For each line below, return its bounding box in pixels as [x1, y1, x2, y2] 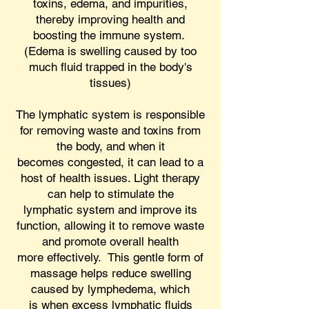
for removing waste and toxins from [20, 123, 201, 137]
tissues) [90, 76, 131, 90]
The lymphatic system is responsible [16, 108, 205, 121]
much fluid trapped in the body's [28, 60, 192, 74]
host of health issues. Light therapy [21, 171, 200, 185]
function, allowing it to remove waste [17, 219, 204, 232]
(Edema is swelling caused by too [24, 44, 197, 58]
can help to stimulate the [47, 187, 174, 201]
